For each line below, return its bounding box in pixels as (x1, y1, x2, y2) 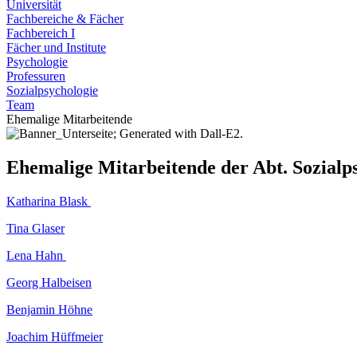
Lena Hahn (6, 248, 66, 262)
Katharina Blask (6, 194, 91, 208)
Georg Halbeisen (6, 275, 92, 289)
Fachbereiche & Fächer (6, 12, 124, 25)
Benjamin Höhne (6, 302, 92, 316)
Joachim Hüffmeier (6, 329, 103, 343)
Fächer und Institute (6, 41, 106, 54)
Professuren (6, 69, 65, 83)
